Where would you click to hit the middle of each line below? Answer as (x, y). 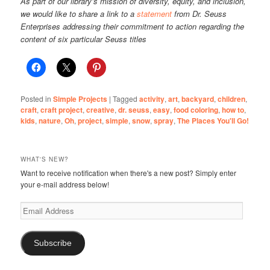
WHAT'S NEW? (45, 159)
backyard (198, 99)
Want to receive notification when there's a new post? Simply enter (129, 173)
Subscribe (53, 243)
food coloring (196, 110)
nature (50, 121)
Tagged (125, 99)
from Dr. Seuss (199, 13)
